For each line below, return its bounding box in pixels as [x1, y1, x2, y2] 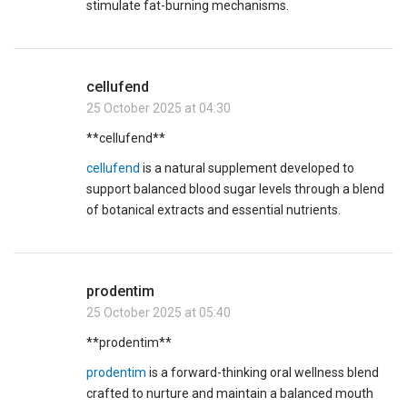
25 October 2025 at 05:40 [86, 305, 231, 321]
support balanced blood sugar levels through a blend [86, 182, 385, 197]
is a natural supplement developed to [140, 161, 355, 176]
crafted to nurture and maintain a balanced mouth [86, 386, 374, 402]
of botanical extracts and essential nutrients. [86, 203, 342, 218]
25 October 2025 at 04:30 [86, 101, 231, 116]
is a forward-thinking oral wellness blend [146, 365, 380, 381]
